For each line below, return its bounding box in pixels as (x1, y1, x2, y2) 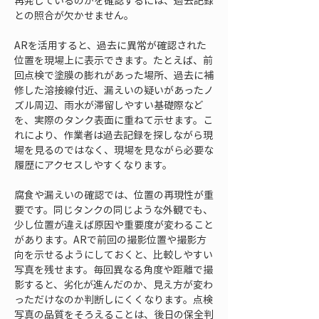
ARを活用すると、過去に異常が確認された (14, 38, 206, 52)
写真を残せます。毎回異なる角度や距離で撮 (14, 262, 213, 276)
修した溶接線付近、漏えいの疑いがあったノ (14, 83, 214, 97)
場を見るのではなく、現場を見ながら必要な (14, 142, 214, 157)
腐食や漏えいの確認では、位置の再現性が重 (14, 187, 214, 202)
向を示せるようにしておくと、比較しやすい (14, 247, 213, 261)
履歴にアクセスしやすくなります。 (14, 157, 172, 172)
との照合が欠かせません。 (14, 8, 134, 22)
